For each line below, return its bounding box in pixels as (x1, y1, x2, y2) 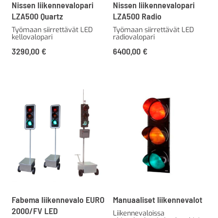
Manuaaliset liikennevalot (113, 194, 202, 205)
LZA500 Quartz (12, 10, 63, 21)
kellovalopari (12, 32, 53, 42)
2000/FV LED (12, 205, 58, 217)
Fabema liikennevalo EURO (12, 194, 105, 205)
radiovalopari (113, 32, 155, 42)
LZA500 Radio (113, 10, 162, 21)
